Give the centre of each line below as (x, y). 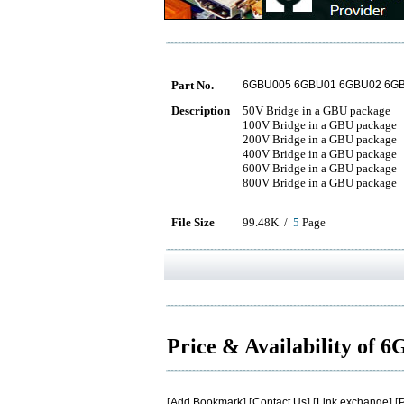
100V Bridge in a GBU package (320, 125)
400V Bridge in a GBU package (320, 154)
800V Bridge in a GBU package (320, 183)
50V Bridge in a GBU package (317, 110)
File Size (193, 222)
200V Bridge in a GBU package (320, 139)
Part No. (193, 85)
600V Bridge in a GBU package (320, 168)
